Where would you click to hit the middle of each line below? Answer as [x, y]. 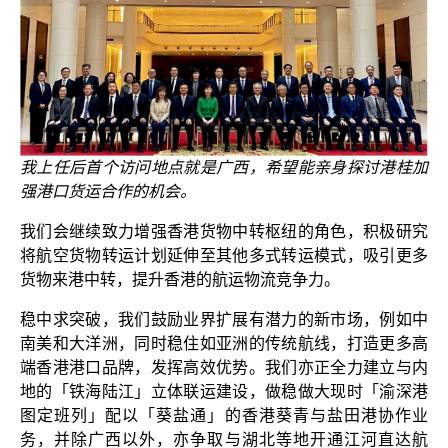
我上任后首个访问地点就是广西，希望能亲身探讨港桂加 [224, 168]
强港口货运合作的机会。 [108, 192]
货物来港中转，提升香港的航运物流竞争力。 [180, 280]
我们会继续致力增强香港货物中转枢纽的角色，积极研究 [224, 232]
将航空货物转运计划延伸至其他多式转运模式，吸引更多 [224, 256]
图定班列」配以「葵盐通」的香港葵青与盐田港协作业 [224, 416]
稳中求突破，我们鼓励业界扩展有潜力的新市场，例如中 [224, 320]
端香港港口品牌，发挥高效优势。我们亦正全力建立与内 [224, 368]
